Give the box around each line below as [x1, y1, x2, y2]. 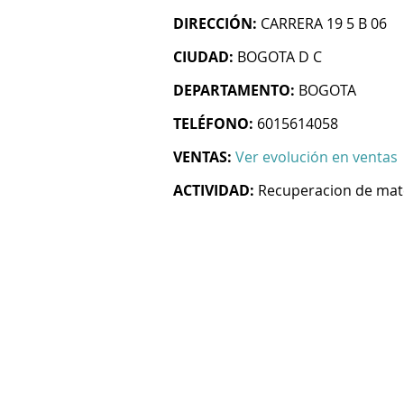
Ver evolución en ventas [235, 147, 398, 167]
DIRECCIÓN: [173, 14, 257, 33]
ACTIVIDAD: [173, 180, 254, 200]
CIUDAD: [173, 47, 234, 67]
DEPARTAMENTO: [173, 80, 295, 100]
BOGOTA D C [237, 47, 322, 67]
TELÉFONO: [173, 114, 253, 133]
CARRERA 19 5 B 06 [261, 14, 387, 33]
